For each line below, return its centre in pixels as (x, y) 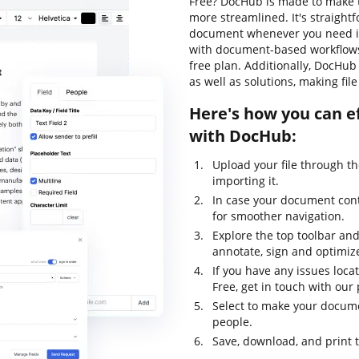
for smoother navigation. (278, 216)
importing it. (246, 181)
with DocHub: (243, 136)
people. (232, 322)
